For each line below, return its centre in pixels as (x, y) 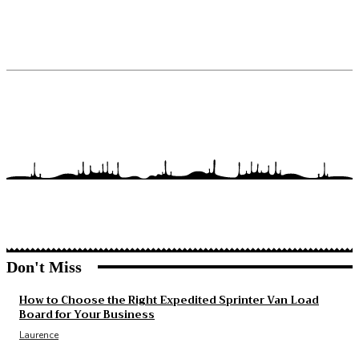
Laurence (39, 335)
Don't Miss (44, 266)
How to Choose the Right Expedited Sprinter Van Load (169, 300)
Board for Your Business (87, 314)
